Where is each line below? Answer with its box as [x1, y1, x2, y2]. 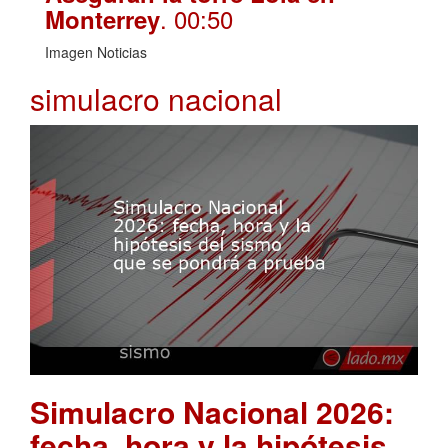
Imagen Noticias [45, 42, 147, 63]
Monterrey [45, 2, 160, 37]
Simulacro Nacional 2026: [30, 389, 394, 433]
